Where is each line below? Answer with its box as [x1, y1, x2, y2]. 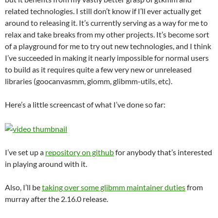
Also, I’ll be [5, 182, 42, 192]
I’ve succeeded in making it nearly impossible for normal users [5, 53, 209, 62]
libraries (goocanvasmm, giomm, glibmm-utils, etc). [5, 76, 172, 86]
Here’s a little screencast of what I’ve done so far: [5, 99, 165, 109]
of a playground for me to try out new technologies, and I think [5, 41, 211, 51]
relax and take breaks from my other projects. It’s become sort [5, 29, 209, 39]
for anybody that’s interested [114, 147, 212, 157]
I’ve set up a [5, 147, 45, 157]
